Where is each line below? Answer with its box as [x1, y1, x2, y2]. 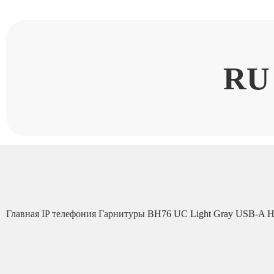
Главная [6, 209, 42, 220]
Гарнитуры [98, 209, 147, 220]
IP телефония [42, 209, 98, 220]
